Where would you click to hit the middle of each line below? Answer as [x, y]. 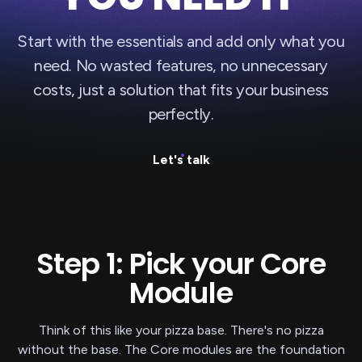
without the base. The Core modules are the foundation [181, 350]
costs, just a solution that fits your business [181, 90]
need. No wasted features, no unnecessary [181, 66]
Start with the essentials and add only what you [181, 42]
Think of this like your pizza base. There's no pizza [181, 330]
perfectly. [181, 114]
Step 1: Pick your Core [181, 264]
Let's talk [181, 160]
